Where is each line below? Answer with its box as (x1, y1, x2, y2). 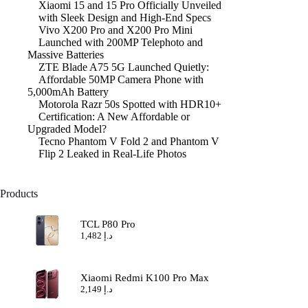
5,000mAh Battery (27, 86, 109, 98)
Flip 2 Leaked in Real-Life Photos (38, 148, 186, 160)
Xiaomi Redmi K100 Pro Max (80, 272, 210, 283)
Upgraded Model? (27, 123, 107, 135)
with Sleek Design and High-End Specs (38, 12, 211, 24)
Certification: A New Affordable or (38, 111, 190, 123)
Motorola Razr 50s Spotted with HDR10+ (38, 98, 221, 111)
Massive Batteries (27, 49, 104, 61)
